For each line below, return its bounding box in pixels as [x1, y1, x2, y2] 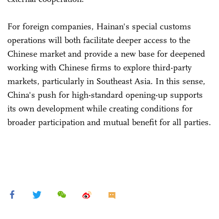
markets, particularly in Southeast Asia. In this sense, [7, 75, 205, 87]
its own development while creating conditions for [7, 103, 193, 114]
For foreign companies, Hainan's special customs [7, 21, 191, 32]
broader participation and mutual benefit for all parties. [7, 116, 211, 128]
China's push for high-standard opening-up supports [7, 89, 203, 100]
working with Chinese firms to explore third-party [7, 62, 192, 73]
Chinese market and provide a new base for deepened [7, 48, 205, 59]
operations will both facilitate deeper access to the [7, 34, 190, 45]
